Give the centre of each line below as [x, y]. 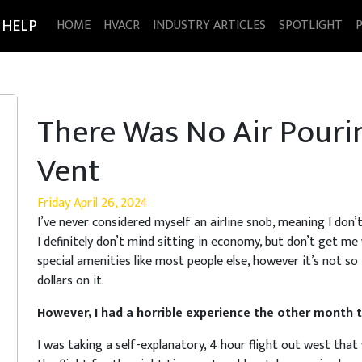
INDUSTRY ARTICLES [209, 25]
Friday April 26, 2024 [93, 203]
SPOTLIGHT [311, 25]
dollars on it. [71, 281]
